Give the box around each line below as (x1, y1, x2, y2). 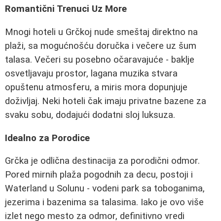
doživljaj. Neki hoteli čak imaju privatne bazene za (5, 95, 206, 107)
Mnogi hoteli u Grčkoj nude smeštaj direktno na (5, 26, 198, 37)
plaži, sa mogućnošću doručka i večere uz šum (5, 40, 196, 51)
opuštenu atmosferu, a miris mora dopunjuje (5, 81, 187, 93)
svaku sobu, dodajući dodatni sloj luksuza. (5, 109, 175, 120)
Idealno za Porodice (5, 132, 90, 144)
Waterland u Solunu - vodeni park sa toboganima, (5, 183, 205, 194)
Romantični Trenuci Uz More (5, 3, 127, 15)
